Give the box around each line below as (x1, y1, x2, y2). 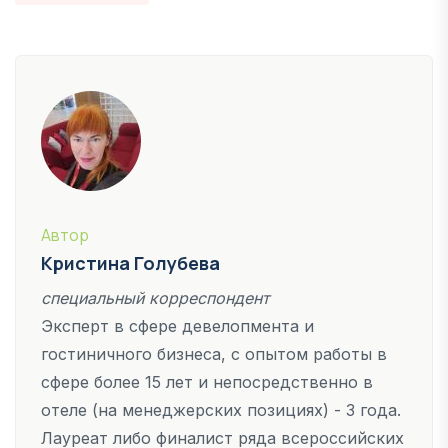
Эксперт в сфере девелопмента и (41, 315, 314, 336)
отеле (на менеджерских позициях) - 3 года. (41, 399, 401, 420)
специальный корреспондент (41, 287, 269, 308)
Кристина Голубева (41, 250, 220, 275)
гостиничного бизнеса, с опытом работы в (41, 343, 387, 364)
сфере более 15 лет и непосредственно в (41, 371, 373, 392)
